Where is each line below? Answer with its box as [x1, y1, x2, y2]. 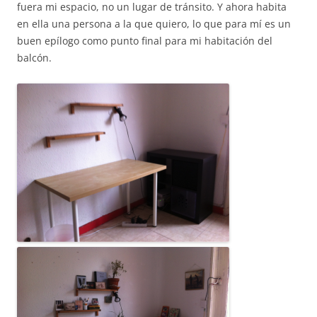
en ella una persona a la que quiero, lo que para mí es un [17, 16, 291, 30]
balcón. [17, 50, 52, 64]
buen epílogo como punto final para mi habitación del [17, 33, 272, 47]
